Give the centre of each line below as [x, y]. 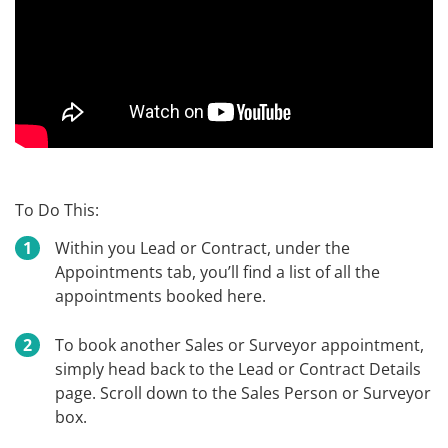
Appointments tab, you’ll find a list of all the [217, 272]
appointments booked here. [160, 296]
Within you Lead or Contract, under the [202, 248]
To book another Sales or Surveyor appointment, [239, 345]
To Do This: [57, 210]
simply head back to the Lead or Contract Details [238, 369]
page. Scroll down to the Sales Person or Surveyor [243, 393]
